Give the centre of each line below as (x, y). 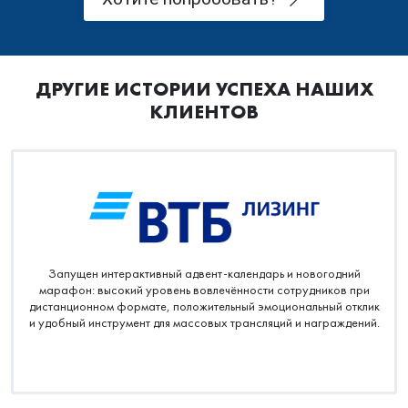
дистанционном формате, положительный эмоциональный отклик (204, 393)
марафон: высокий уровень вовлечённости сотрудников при (204, 376)
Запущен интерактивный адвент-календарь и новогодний (204, 360)
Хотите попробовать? (192, 85)
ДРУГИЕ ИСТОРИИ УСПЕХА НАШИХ (204, 176)
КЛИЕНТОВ (204, 199)
